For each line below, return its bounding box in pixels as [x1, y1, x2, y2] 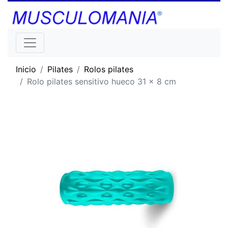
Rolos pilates [84, 64, 133, 74]
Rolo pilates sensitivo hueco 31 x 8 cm [27, 76, 176, 87]
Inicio [16, 64, 36, 74]
